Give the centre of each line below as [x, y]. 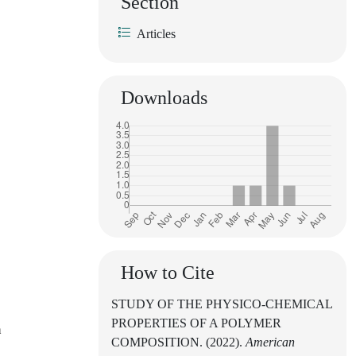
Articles [156, 34]
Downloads [164, 98]
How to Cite [168, 273]
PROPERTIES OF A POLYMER [196, 323]
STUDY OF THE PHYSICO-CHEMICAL [222, 304]
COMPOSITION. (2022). [178, 342]
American [270, 342]
